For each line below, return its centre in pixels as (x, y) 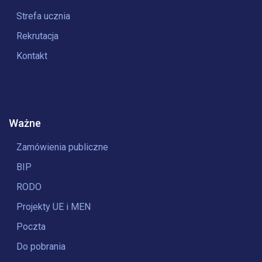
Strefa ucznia (43, 16)
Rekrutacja (37, 36)
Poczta (31, 227)
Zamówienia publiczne (62, 147)
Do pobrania (41, 247)
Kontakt (32, 56)
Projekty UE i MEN (54, 207)
